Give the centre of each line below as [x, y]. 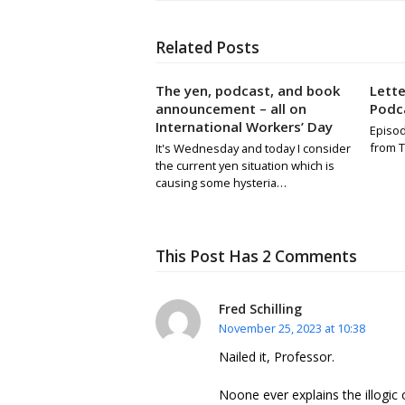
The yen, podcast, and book [248, 91]
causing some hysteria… [221, 183]
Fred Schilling [260, 309]
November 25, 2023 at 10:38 [292, 329]
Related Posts [207, 48]
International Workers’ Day [244, 127]
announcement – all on [231, 109]
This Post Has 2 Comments [256, 257]
